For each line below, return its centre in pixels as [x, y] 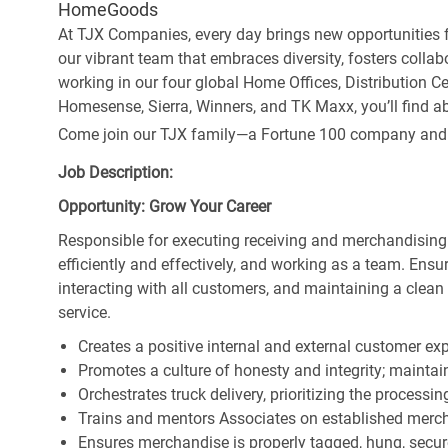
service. [84, 313]
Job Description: [115, 173]
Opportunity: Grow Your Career [164, 207]
